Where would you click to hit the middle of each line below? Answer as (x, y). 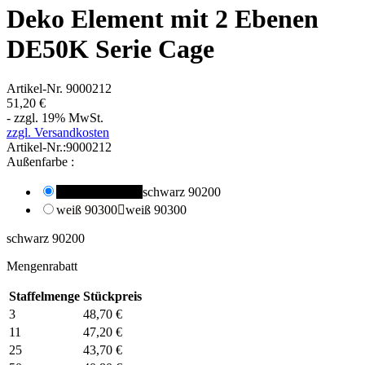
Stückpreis (112, 297)
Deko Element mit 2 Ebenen (163, 18)
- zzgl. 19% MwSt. (55, 118)
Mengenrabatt (42, 266)
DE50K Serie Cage (110, 48)
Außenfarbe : (40, 162)
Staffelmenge (44, 297)
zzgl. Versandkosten (58, 133)
